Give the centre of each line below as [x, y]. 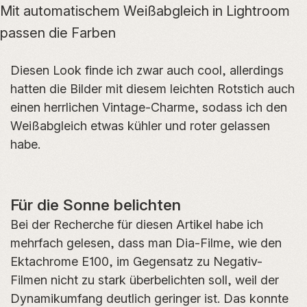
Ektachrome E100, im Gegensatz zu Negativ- [136, 261]
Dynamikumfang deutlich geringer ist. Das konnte [149, 298]
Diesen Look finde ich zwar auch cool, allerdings [147, 70]
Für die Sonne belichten [96, 204]
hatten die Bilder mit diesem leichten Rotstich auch [152, 88]
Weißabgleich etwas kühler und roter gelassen [140, 125]
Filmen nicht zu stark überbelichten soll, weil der [145, 280]
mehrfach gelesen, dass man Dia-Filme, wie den [146, 243]
